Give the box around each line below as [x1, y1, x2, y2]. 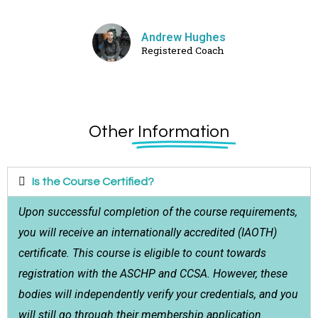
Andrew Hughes [141, 31, 226, 45]
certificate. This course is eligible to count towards [18, 246, 266, 261]
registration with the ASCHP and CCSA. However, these [18, 267, 287, 281]
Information [138, 123, 229, 141]
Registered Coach [141, 44, 224, 57]
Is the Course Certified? [32, 176, 155, 188]
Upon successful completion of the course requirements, [18, 205, 297, 219]
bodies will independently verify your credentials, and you [18, 287, 298, 302]
